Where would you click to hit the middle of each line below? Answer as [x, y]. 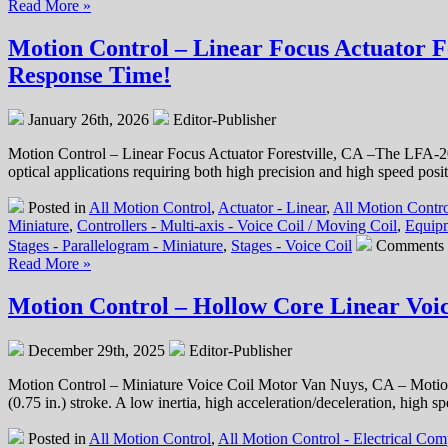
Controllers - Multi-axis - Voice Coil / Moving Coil [237, 225]
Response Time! [89, 74]
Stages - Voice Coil [291, 245]
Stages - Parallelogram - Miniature [115, 245]
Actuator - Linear [272, 207]
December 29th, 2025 [96, 350]
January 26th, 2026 [88, 119]
